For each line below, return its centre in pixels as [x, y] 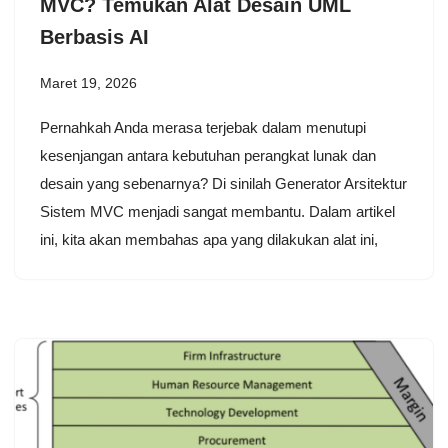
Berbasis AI [94, 36]
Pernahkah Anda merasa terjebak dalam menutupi [203, 127]
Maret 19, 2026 [88, 83]
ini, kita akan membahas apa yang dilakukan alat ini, [209, 239]
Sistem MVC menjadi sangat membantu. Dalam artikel [217, 211]
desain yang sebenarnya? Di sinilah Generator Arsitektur [223, 183]
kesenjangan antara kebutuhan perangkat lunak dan [208, 155]
